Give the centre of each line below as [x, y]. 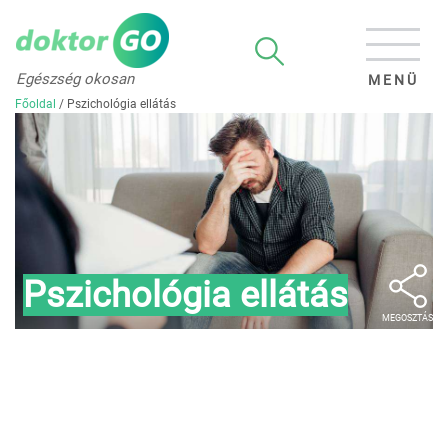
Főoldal [35, 104]
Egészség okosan [75, 79]
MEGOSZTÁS [407, 318]
